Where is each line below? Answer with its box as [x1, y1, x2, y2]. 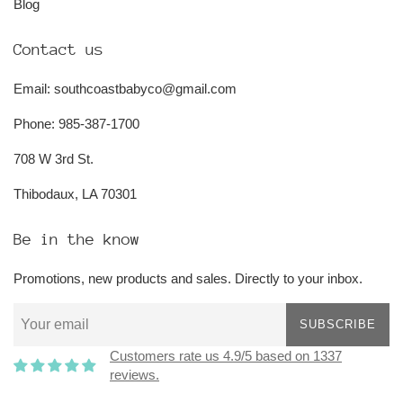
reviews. [110, 367, 159, 383]
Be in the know [13, 230, 139, 249]
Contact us [13, 40, 103, 59]
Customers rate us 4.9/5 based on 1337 [110, 348, 342, 364]
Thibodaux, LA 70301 [13, 186, 137, 202]
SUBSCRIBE [300, 318, 376, 332]
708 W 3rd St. [13, 151, 94, 167]
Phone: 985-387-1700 [13, 116, 139, 132]
